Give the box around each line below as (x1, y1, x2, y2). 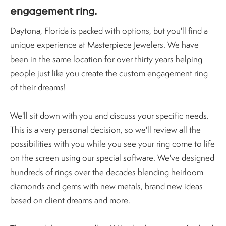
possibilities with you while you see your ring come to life (10, 138, 215, 149)
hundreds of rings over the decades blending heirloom (10, 166, 203, 178)
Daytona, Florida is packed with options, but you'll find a (10, 25, 208, 36)
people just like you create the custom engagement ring (10, 67, 208, 79)
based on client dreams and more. (10, 194, 130, 206)
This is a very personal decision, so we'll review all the (10, 124, 201, 135)
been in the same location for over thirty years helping (10, 53, 202, 65)
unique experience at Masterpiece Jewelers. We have (10, 39, 199, 50)
